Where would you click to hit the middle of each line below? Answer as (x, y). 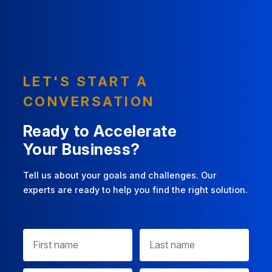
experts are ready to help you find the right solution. (135, 190)
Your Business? (81, 149)
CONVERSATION (89, 101)
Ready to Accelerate (100, 131)
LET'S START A (86, 81)
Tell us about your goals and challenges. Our (120, 175)
